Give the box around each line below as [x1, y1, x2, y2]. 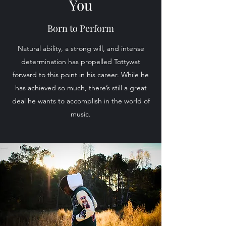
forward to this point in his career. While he [13, 70, 149, 79]
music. [71, 109, 91, 119]
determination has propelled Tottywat [21, 57, 140, 66]
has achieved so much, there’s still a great [15, 83, 147, 92]
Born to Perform [47, 22, 114, 34]
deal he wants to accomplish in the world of [12, 96, 150, 105]
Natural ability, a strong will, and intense [17, 44, 144, 53]
